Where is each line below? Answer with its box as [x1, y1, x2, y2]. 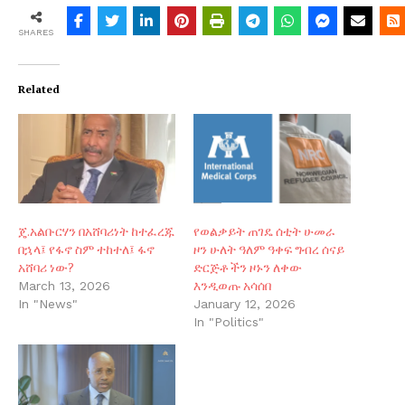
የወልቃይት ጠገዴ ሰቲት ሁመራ [193, 222, 335, 240]
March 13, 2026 [18, 278, 110, 294]
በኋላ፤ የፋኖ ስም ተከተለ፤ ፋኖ [18, 240, 155, 259]
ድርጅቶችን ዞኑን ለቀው [193, 259, 302, 277]
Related [18, 81, 60, 96]
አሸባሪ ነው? [18, 259, 74, 277]
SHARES [18, 26, 53, 37]
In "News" [18, 297, 78, 312]
